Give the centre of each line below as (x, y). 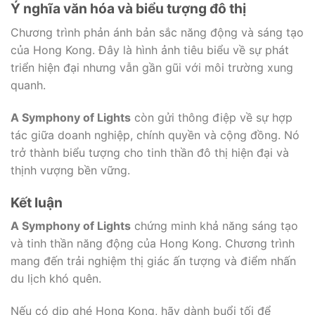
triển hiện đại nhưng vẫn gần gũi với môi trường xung (152, 67)
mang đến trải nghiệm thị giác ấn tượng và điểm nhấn (153, 261)
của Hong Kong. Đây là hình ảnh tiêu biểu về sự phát (150, 50)
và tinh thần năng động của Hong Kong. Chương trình (153, 244)
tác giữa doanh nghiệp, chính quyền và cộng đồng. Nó (155, 135)
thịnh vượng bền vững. (70, 170)
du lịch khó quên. (56, 279)
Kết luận (37, 202)
